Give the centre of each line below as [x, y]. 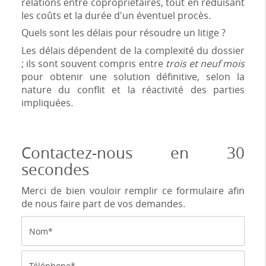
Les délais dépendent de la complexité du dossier [133, 50]
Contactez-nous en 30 [133, 153]
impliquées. [47, 103]
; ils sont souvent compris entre [93, 64]
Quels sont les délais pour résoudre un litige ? [123, 33]
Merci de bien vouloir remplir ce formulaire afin [133, 191]
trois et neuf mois [205, 64]
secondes [55, 170]
